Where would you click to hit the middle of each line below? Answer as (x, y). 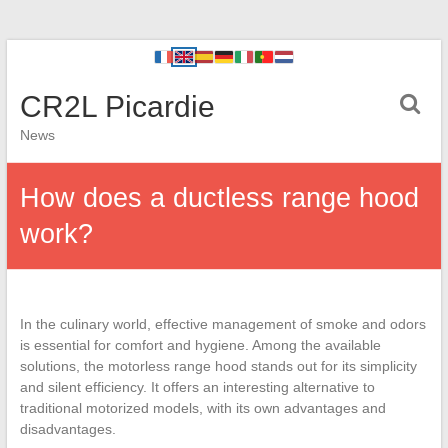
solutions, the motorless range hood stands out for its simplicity (218, 366)
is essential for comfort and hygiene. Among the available (200, 345)
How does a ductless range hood (219, 198)
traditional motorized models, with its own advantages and (202, 408)
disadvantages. (67, 429)
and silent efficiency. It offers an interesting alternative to (197, 387)
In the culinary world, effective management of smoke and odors (222, 324)
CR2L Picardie (117, 106)
